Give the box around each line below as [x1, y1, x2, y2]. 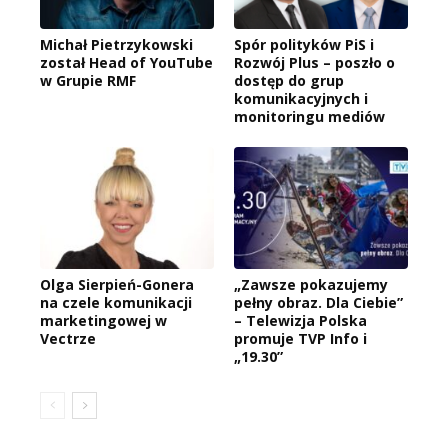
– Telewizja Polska [234, 310, 367, 330]
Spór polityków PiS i [234, 34, 374, 54]
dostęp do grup [234, 70, 344, 90]
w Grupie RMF [40, 70, 136, 90]
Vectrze [40, 328, 96, 348]
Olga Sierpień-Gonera [40, 274, 194, 294]
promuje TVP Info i [234, 328, 367, 348]
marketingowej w [40, 310, 167, 330]
